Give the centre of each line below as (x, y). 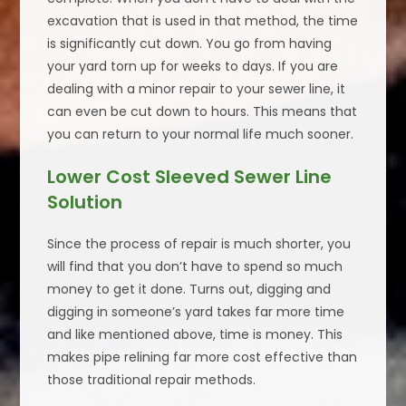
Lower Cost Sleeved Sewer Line (190, 177)
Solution (85, 203)
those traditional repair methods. (152, 380)
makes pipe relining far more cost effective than (203, 358)
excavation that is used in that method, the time (203, 21)
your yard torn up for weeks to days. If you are (193, 67)
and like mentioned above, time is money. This (195, 335)
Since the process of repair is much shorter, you (199, 244)
